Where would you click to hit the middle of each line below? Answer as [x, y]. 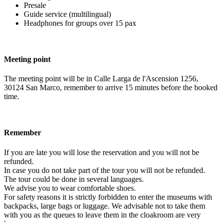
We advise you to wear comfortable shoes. [70, 188]
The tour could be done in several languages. [74, 179]
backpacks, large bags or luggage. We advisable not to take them [105, 206]
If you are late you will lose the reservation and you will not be [102, 152]
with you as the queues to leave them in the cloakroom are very [102, 215]
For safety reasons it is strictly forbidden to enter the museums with [108, 197]
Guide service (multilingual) [67, 14]
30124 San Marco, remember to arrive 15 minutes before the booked [111, 88]
